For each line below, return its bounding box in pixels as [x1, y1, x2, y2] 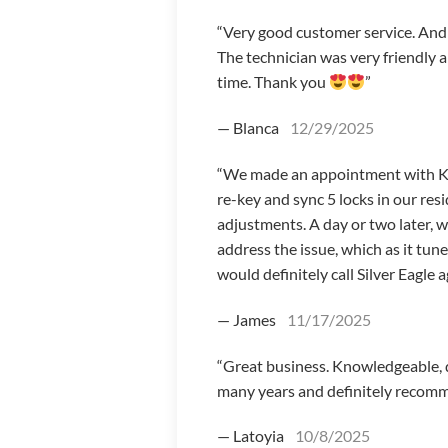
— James [217, 309, 279, 329]
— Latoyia [217, 426, 287, 446]
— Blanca [217, 118, 282, 138]
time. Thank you [217, 72, 329, 92]
